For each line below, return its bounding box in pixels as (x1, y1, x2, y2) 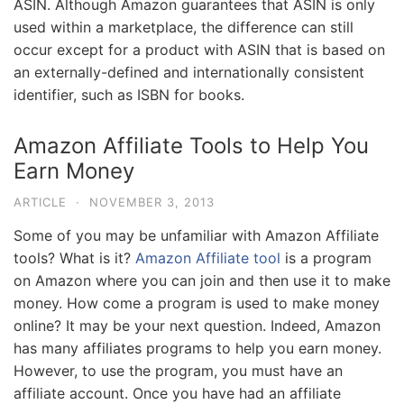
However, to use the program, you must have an (14, 361, 343, 380)
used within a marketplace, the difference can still (14, 17, 353, 36)
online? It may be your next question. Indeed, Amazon (14, 316, 381, 335)
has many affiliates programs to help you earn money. (14, 338, 381, 357)
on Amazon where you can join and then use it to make (14, 271, 390, 289)
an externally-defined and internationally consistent (14, 62, 364, 81)
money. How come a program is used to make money (14, 293, 380, 312)
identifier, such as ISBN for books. (14, 85, 244, 104)
